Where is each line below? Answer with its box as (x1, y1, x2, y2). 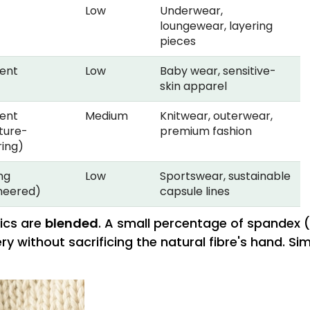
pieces (159, 33, 196, 50)
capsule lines (159, 183, 230, 200)
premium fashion (159, 123, 252, 140)
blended (44, 215, 98, 232)
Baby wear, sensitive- (159, 63, 276, 80)
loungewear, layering (159, 18, 273, 35)
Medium (84, 108, 128, 125)
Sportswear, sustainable (159, 168, 291, 185)
